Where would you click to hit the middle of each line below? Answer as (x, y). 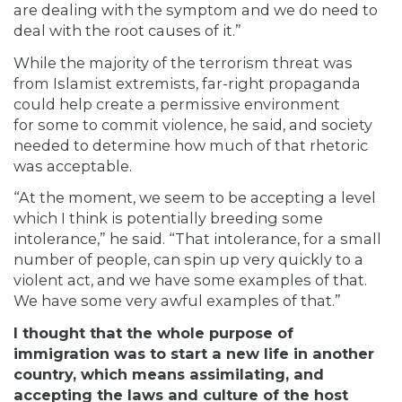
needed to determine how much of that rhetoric (191, 145)
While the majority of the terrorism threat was (183, 62)
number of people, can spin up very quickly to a (188, 260)
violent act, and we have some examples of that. (190, 280)
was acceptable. (73, 166)
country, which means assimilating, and (169, 374)
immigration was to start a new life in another (194, 353)
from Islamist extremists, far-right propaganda (187, 83)
